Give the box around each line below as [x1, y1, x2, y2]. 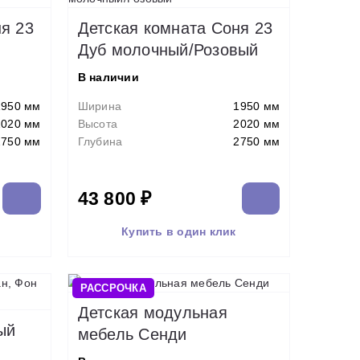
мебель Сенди [77, 325, 187, 343]
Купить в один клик [121, 224, 236, 238]
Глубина [77, 135, 123, 148]
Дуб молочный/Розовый [77, 41, 259, 59]
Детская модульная [77, 304, 227, 321]
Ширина [77, 100, 121, 112]
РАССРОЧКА [80, 282, 146, 294]
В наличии [77, 71, 139, 84]
